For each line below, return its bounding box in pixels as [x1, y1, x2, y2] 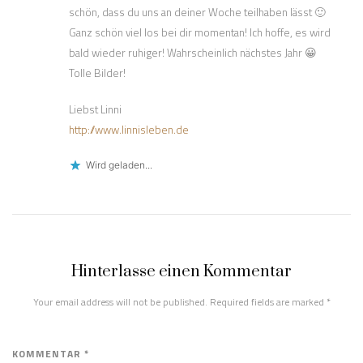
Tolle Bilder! [69, 64, 126, 81]
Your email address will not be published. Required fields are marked [32, 293, 327, 310]
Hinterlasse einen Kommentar [71, 261, 292, 282]
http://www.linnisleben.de [69, 121, 189, 138]
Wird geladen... [86, 159, 152, 172]
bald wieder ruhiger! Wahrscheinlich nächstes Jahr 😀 [69, 44, 317, 61]
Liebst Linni [69, 100, 122, 117]
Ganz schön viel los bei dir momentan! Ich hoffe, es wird [69, 23, 331, 41]
